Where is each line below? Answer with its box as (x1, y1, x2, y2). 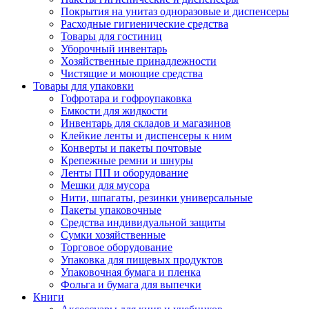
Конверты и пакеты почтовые (61, 142, 201, 154)
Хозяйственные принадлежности (61, 55, 217, 67)
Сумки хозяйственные (61, 229, 166, 241)
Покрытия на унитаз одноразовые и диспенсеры (61, 6, 289, 17)
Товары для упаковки (33, 80, 134, 92)
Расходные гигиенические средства (61, 18, 228, 30)
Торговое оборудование (61, 241, 172, 253)
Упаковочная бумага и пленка (61, 266, 201, 278)
